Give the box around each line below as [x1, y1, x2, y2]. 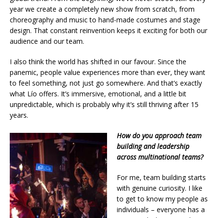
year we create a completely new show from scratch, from [10, 4, 195, 14]
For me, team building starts [117, 172, 206, 182]
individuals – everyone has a [117, 204, 205, 214]
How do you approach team [117, 130, 201, 140]
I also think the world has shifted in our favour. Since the [10, 56, 186, 66]
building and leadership [117, 141, 189, 151]
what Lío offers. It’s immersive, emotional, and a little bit [10, 89, 186, 98]
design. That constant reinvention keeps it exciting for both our [10, 25, 207, 35]
